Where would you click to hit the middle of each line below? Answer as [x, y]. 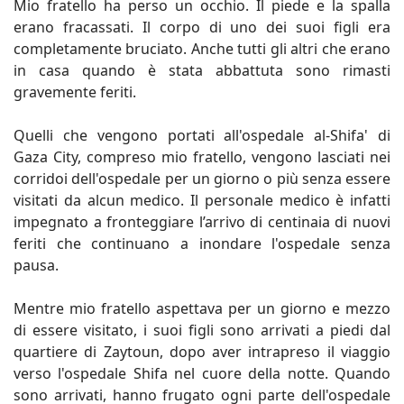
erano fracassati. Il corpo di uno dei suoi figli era [202, 27]
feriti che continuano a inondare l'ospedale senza [202, 243]
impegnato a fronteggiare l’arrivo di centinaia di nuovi [202, 221]
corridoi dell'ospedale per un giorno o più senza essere [202, 178]
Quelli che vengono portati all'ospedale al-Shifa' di [202, 135]
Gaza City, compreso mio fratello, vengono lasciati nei [202, 156]
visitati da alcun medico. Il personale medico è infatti [202, 200]
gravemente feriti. [75, 92]
